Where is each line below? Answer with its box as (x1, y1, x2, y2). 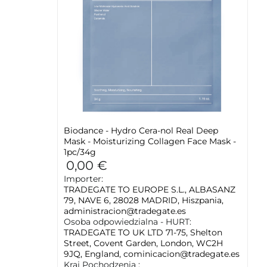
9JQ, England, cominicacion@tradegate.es (64, 249, 240, 259)
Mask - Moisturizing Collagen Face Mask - (64, 136, 236, 147)
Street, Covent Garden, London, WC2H (64, 238, 223, 249)
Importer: (64, 173, 103, 184)
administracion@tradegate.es (64, 206, 186, 216)
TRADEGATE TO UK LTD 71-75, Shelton (64, 227, 222, 238)
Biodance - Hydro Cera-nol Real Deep (64, 125, 218, 136)
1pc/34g (64, 147, 96, 157)
